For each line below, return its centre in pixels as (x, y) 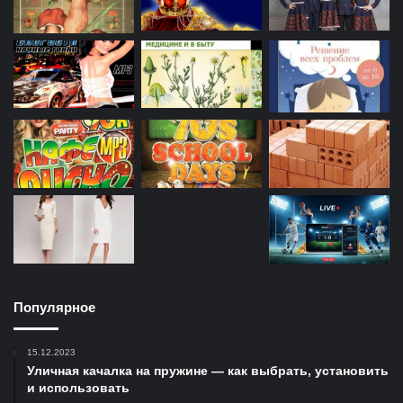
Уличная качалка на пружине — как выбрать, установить (208, 370)
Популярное (54, 307)
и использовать (78, 387)
